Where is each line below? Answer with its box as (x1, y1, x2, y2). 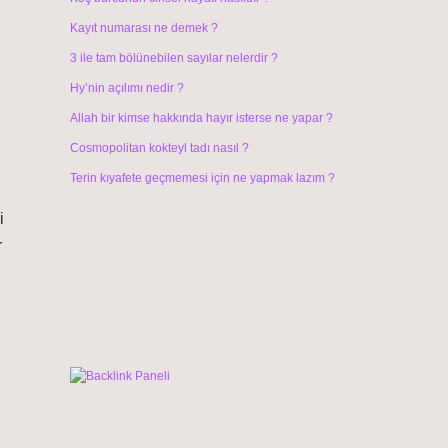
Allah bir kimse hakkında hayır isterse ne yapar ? (69, 111, 333, 125)
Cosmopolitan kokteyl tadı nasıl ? (69, 141, 249, 155)
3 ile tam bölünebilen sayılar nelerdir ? (69, 51, 278, 65)
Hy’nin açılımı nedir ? (69, 81, 184, 95)
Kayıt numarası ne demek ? (69, 21, 218, 35)
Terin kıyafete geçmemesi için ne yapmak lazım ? (69, 171, 335, 185)
